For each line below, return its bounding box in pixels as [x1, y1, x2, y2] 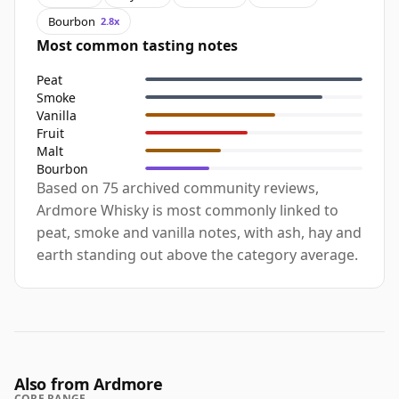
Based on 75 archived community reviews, [37, 178, 319, 199]
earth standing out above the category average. [37, 245, 358, 265]
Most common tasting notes [37, 36, 238, 56]
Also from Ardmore [14, 373, 163, 395]
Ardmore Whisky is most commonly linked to [37, 200, 338, 221]
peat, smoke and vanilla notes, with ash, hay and [37, 223, 362, 243]
